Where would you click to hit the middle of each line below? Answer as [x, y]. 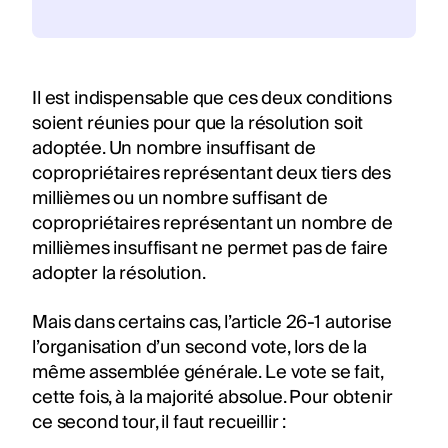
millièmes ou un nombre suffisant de [180, 198]
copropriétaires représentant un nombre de [212, 223]
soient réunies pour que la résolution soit [198, 123]
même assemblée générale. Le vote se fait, [207, 372]
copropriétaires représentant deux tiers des [212, 173]
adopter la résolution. [119, 273]
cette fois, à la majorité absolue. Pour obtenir [212, 397]
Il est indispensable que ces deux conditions [212, 98]
